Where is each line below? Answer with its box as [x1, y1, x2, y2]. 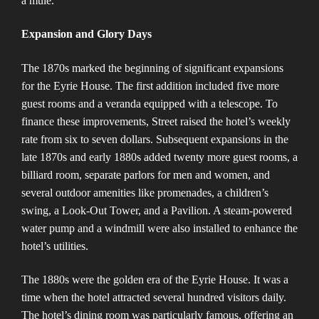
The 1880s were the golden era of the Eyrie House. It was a [21, 273, 288, 286]
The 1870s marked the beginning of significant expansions [21, 61, 283, 74]
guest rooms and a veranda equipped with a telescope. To [21, 97, 278, 110]
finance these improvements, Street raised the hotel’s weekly [21, 115, 291, 127]
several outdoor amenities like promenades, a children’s [21, 186, 268, 199]
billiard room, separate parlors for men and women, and [21, 168, 270, 181]
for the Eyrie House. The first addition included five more [21, 79, 279, 92]
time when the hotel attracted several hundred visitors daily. [21, 291, 286, 303]
